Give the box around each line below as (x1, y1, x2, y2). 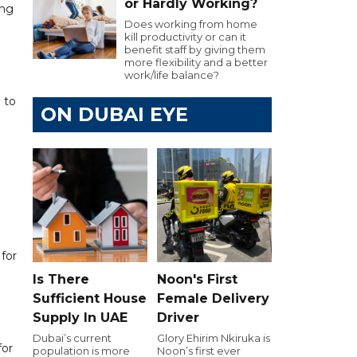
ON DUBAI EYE (41, 103, 188, 126)
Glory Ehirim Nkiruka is (157, 331, 270, 344)
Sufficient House (33, 290, 147, 306)
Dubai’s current (33, 331, 112, 344)
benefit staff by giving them (124, 43, 265, 56)
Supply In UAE (33, 309, 127, 325)
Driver (157, 309, 199, 325)
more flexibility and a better (124, 56, 268, 69)
